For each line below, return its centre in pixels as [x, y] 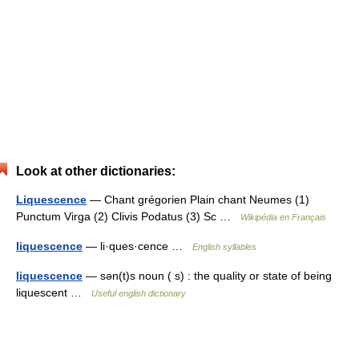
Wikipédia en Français [283, 217]
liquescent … [54, 292]
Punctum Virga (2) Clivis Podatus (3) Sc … [128, 216]
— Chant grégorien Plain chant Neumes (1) [198, 200]
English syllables [224, 247]
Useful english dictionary [139, 293]
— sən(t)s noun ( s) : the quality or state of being [207, 276]
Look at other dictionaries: [96, 171]
